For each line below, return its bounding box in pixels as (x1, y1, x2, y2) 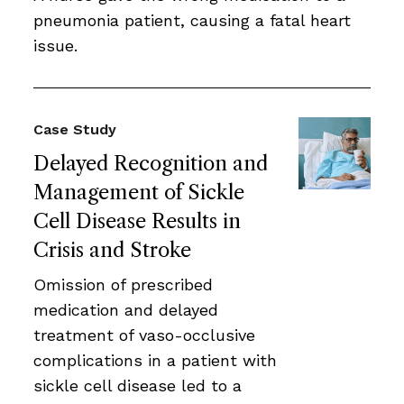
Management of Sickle (33, 179, 244, 205)
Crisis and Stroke (33, 237, 191, 262)
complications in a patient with (33, 350, 277, 370)
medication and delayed (33, 299, 218, 319)
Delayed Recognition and (33, 151, 268, 176)
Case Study (33, 120, 116, 138)
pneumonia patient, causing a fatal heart (33, 10, 351, 30)
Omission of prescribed (33, 274, 213, 294)
